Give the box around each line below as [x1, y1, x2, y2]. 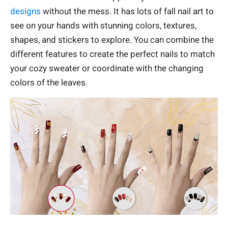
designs [10, 6, 41, 17]
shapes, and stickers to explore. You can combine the [10, 35, 214, 45]
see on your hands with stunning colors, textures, [10, 20, 196, 31]
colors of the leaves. [10, 77, 88, 88]
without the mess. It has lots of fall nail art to [41, 6, 214, 17]
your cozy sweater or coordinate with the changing [10, 63, 204, 74]
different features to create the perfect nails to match [10, 49, 215, 60]
